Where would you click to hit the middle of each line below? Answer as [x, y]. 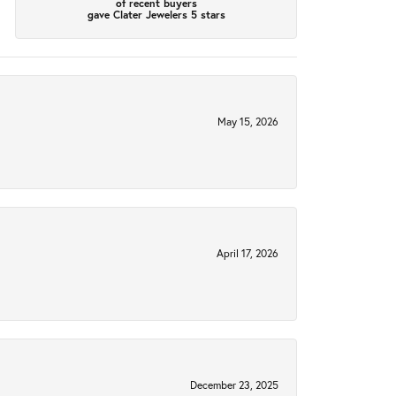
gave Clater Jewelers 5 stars [156, 14]
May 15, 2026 [248, 122]
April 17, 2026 [247, 254]
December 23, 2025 [234, 385]
